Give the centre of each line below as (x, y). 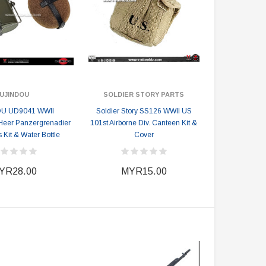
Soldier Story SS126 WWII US (144, 111)
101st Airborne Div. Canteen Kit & (144, 123)
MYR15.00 (144, 171)
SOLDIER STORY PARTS (144, 94)
